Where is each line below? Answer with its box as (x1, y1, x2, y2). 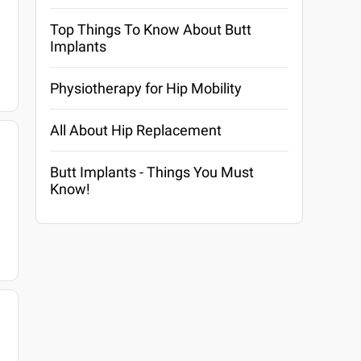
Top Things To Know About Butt (50, 21, 252, 38)
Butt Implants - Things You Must (50, 164, 255, 180)
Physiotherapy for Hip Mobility (50, 80, 243, 97)
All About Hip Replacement (50, 122, 222, 139)
